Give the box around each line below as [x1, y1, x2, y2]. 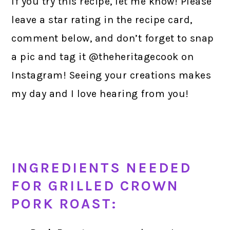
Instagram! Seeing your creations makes [11, 69, 212, 81]
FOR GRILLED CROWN [11, 177, 180, 194]
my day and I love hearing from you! [11, 87, 189, 100]
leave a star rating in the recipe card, [11, 13, 193, 26]
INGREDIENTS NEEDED [11, 159, 192, 176]
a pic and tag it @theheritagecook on [11, 50, 194, 63]
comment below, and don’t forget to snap [11, 32, 214, 44]
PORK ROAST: [11, 195, 118, 212]
